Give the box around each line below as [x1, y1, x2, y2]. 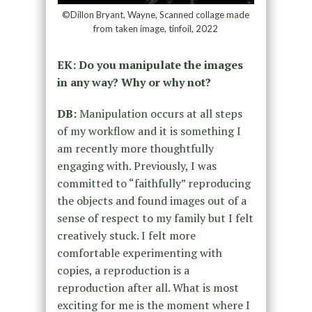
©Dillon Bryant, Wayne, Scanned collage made [62, 9, 250, 21]
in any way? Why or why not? [56, 75, 211, 91]
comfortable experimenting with [56, 245, 222, 261]
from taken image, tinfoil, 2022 [93, 23, 219, 35]
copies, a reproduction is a [56, 263, 189, 279]
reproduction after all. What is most [56, 280, 239, 296]
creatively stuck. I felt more [56, 228, 196, 244]
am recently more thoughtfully [56, 141, 214, 157]
